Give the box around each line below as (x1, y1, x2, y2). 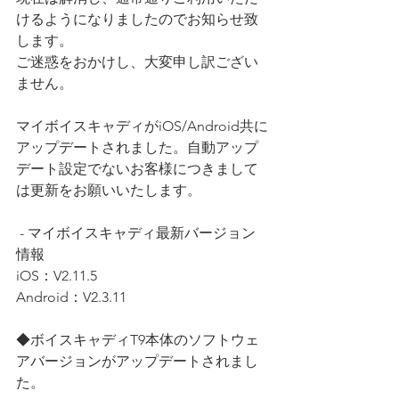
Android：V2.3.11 (16, 288, 126, 305)
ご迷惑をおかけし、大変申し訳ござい (16, 53, 258, 70)
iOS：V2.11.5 (16, 266, 97, 284)
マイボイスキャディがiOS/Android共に (16, 117, 268, 134)
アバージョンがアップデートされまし (16, 352, 258, 370)
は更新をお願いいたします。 (16, 181, 201, 199)
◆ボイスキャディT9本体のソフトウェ (16, 330, 259, 348)
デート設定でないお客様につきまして (16, 159, 258, 177)
